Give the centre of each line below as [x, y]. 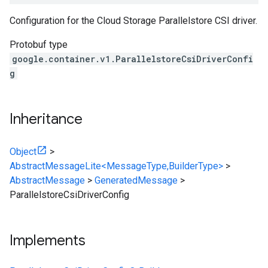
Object [23, 152]
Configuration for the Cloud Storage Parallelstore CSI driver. [133, 21]
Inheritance [46, 119]
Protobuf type [39, 45]
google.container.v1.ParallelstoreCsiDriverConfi [133, 59]
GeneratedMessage [136, 180]
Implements [48, 240]
